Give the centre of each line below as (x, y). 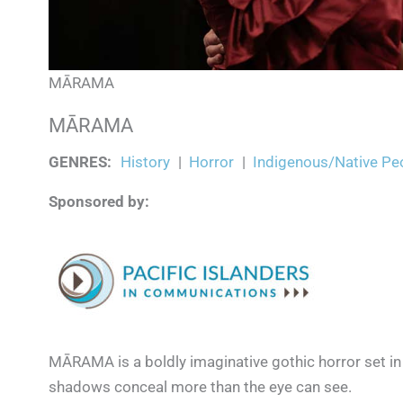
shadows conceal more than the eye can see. (200, 387)
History (145, 162)
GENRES (78, 162)
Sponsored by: (99, 202)
